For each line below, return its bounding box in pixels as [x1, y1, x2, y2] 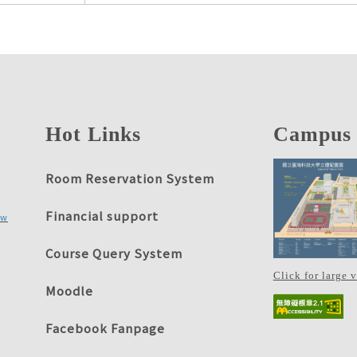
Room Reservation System [45, 170, 214, 187]
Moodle [45, 282, 93, 300]
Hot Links [45, 123, 141, 147]
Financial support [45, 207, 159, 225]
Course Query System [45, 245, 182, 262]
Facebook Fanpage [45, 320, 165, 337]
